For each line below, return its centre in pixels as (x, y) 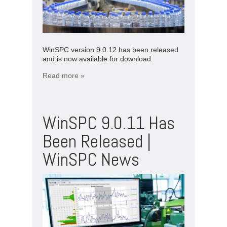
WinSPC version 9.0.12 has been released (110, 49)
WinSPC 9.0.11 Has (109, 123)
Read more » (64, 75)
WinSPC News (91, 159)
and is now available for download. (98, 59)
